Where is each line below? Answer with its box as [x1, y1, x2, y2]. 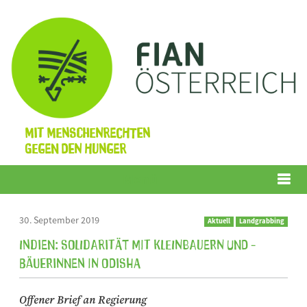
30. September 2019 [19, 213, 99, 226]
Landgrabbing [239, 216, 284, 225]
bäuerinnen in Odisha [19, 252, 140, 271]
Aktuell [208, 216, 230, 225]
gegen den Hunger [24, 138, 126, 156]
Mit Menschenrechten [24, 122, 150, 140]
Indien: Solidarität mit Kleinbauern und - [19, 234, 256, 252]
